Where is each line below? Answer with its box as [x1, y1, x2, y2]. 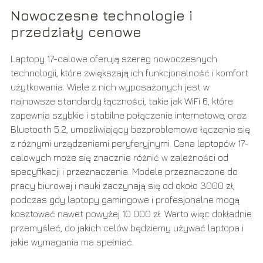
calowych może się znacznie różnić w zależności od [10, 152, 228, 163]
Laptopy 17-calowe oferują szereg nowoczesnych [10, 53, 217, 65]
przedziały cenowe [10, 23, 141, 41]
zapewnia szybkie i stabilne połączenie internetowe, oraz [10, 110, 247, 121]
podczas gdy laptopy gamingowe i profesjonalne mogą [10, 194, 240, 205]
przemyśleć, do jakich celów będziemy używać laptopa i [10, 222, 244, 234]
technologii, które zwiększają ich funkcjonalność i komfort [10, 68, 248, 79]
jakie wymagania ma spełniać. [10, 237, 134, 248]
